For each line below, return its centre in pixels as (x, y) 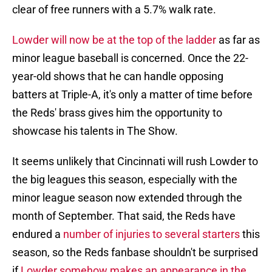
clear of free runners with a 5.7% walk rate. (114, 10)
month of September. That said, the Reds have (124, 216)
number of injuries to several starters (151, 234)
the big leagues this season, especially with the (125, 180)
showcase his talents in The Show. (95, 131)
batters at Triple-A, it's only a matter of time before (132, 95)
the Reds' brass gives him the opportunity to (117, 113)
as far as (238, 40)
